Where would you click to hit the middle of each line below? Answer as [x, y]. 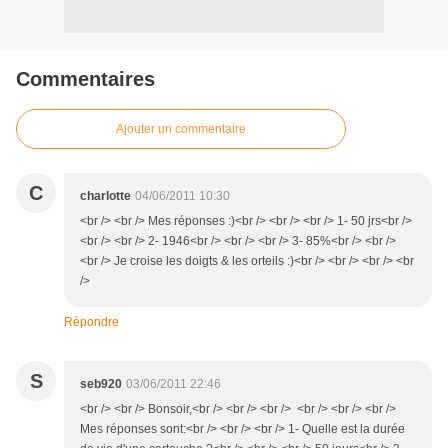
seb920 [101, 383]
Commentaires [85, 78]
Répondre [91, 321]
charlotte [105, 195]
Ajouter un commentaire [181, 128]
